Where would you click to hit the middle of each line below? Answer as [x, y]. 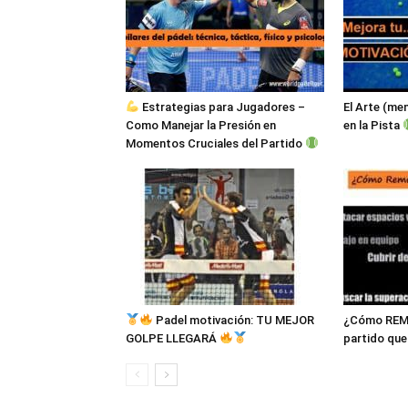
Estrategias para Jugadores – [222, 107]
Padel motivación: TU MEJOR [233, 320]
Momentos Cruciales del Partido [215, 143]
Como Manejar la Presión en [201, 125]
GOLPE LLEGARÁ [173, 338]
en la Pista [373, 125]
